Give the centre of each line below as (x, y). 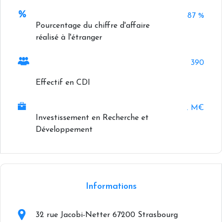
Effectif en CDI (63, 83)
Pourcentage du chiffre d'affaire (93, 26)
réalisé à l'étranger (69, 38)
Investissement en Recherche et (92, 118)
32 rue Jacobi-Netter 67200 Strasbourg (107, 215)
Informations (111, 187)
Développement (64, 130)
